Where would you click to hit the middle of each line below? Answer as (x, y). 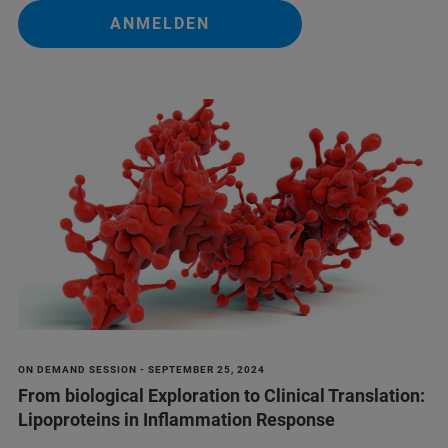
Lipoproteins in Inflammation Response (176, 420)
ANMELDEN (160, 23)
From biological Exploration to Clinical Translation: (221, 396)
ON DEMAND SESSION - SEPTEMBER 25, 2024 (141, 370)
